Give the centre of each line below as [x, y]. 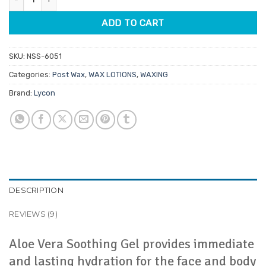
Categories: [31, 74]
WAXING [154, 74]
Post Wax [69, 74]
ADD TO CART [133, 23]
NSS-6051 [44, 56]
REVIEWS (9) [33, 214]
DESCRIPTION [36, 190]
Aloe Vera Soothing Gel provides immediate [132, 244]
